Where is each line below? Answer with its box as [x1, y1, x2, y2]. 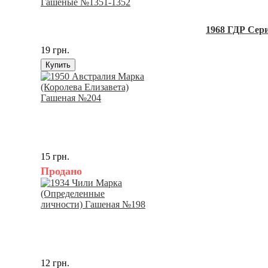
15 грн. [41, 151, 69, 162]
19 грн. [41, 45, 69, 56]
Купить [45, 60, 71, 70]
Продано [41, 165, 82, 178]
